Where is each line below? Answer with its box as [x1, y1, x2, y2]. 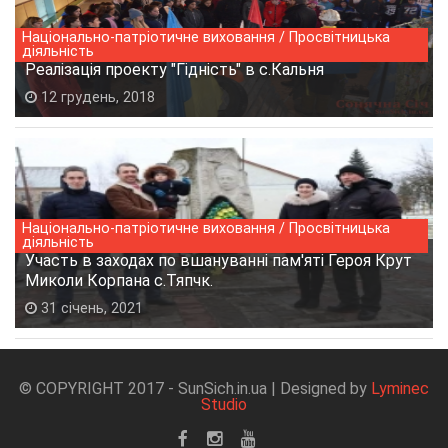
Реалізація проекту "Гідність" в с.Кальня [25, 59, 324, 79]
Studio [201, 394, 247, 414]
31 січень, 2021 [37, 299, 143, 317]
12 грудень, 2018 [37, 88, 155, 106]
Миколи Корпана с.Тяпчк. [25, 270, 213, 290]
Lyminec [371, 378, 429, 398]
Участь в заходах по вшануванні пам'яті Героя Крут [25, 250, 412, 270]
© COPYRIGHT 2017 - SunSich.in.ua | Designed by [19, 378, 371, 398]
